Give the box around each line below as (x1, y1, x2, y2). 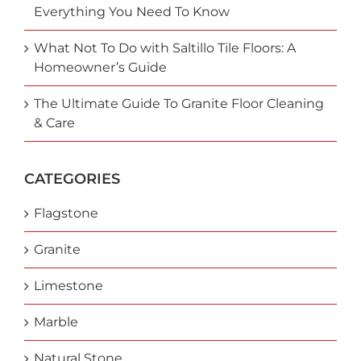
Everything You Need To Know (33, 3, 230, 19)
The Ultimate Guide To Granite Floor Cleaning (33, 95, 324, 111)
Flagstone (33, 205, 98, 221)
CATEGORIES (23, 169, 120, 188)
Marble (33, 313, 78, 330)
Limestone (33, 277, 103, 293)
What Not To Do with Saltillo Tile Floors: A (33, 39, 296, 56)
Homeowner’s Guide (33, 59, 167, 75)
